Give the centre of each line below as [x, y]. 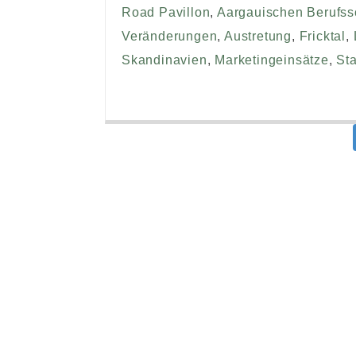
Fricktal [323, 36]
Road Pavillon [166, 12]
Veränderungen [170, 36]
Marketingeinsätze [272, 60]
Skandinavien [164, 60]
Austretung [258, 36]
